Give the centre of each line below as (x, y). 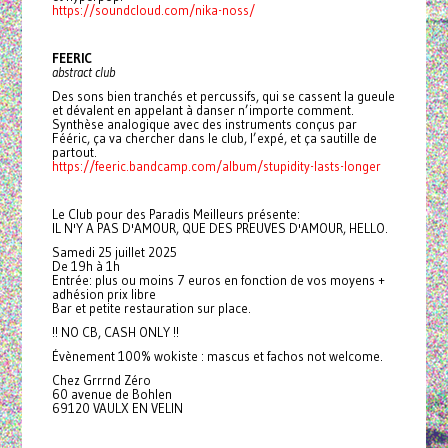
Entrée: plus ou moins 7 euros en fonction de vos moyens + (218, 279)
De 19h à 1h (85, 265)
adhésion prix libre (103, 293)
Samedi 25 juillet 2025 (114, 251)
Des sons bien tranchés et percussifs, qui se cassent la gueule (223, 95)
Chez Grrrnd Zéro (101, 379)
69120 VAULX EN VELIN (117, 407)
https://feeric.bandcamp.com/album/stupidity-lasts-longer (216, 165)
